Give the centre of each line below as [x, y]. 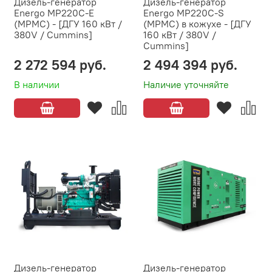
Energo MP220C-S [184, 13]
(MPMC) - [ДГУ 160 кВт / [68, 24]
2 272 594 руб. [60, 65]
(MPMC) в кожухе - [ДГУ [197, 24]
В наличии [37, 85]
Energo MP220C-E [54, 13]
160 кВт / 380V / [180, 35]
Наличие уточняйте [186, 85]
